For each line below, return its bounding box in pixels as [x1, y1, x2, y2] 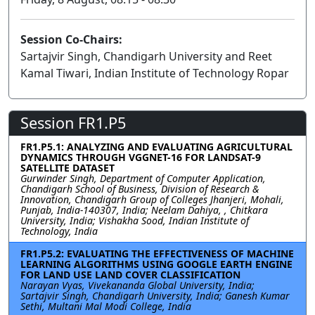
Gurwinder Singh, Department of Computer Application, [20, 172, 266, 185]
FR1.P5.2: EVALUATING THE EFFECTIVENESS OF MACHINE [20, 247, 294, 260]
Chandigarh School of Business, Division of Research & [20, 182, 259, 195]
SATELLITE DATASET [20, 161, 115, 174]
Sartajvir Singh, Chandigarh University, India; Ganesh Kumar [20, 289, 290, 302]
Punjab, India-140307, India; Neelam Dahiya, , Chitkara [20, 203, 268, 217]
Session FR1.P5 [20, 112, 126, 133]
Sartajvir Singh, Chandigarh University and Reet [20, 49, 272, 64]
